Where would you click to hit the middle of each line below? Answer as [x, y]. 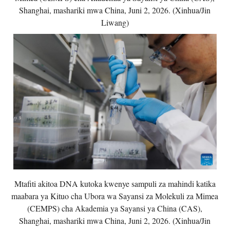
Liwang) [115, 22]
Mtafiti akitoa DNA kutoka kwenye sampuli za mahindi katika [115, 183]
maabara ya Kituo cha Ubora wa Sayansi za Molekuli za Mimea [115, 196]
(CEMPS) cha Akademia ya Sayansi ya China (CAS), [115, 208]
